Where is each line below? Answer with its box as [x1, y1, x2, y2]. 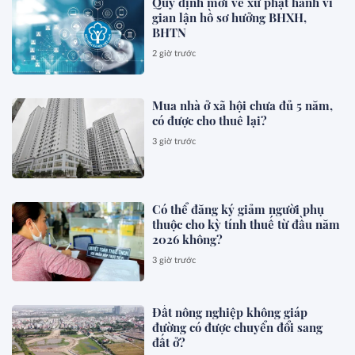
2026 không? [152, 231, 223, 247]
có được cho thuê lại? [152, 113, 268, 129]
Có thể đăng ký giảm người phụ [152, 200, 325, 217]
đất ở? [152, 334, 186, 350]
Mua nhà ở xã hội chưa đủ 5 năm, [152, 97, 334, 114]
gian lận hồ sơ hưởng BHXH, [152, 9, 307, 25]
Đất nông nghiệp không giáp [152, 303, 308, 320]
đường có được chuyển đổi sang [152, 319, 323, 335]
